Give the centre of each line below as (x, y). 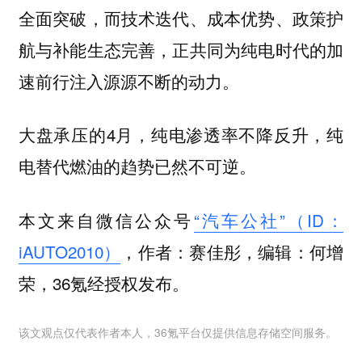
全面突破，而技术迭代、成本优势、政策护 (181, 17)
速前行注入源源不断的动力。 (128, 80)
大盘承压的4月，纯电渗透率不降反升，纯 (181, 135)
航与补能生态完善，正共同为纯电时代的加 (181, 49)
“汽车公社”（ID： (269, 219)
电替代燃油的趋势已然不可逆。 (137, 166)
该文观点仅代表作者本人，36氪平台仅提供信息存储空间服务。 (177, 333)
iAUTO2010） (69, 251)
